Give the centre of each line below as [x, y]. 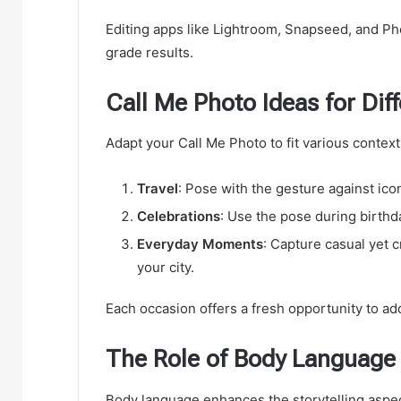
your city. [166, 268]
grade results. [149, 52]
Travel [158, 189]
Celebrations [179, 217]
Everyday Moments [200, 244]
